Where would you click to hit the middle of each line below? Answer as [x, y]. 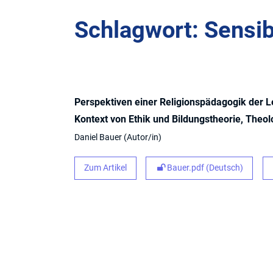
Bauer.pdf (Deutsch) [204, 168]
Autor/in [143, 137]
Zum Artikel [105, 168]
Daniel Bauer [99, 137]
